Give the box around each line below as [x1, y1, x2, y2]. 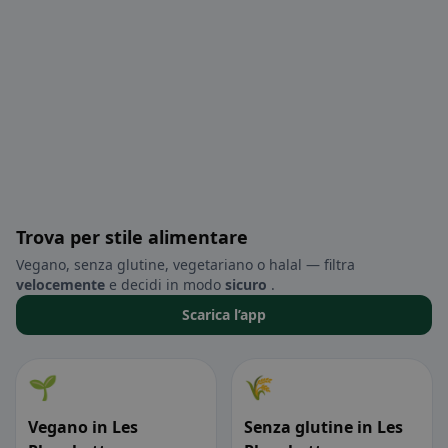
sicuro [225, 275, 267, 295]
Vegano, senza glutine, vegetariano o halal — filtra [16, 255, 355, 275]
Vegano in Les [28, 416, 138, 439]
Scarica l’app [182, 305, 266, 325]
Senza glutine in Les [244, 416, 403, 439]
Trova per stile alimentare [16, 225, 248, 250]
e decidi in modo [105, 275, 225, 295]
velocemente [16, 275, 105, 295]
